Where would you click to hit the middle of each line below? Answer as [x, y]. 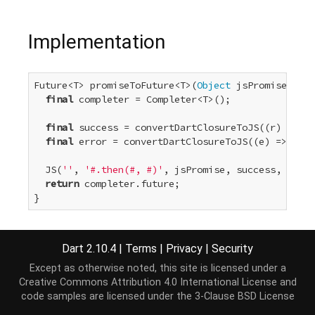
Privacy [184, 248]
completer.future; [129, 184]
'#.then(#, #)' [124, 170]
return [62, 184]
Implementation [97, 42]
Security [232, 248]
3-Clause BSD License [244, 296]
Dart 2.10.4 [90, 248]
